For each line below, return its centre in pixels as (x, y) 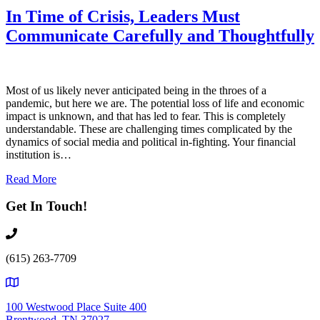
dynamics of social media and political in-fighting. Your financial (151, 141)
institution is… (39, 154)
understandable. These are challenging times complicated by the (149, 129)
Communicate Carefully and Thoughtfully (160, 35)
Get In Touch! (46, 206)
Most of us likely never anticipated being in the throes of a (136, 90)
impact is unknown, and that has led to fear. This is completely (146, 116)
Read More (31, 179)
